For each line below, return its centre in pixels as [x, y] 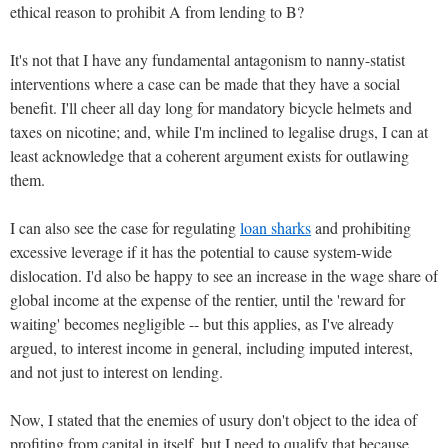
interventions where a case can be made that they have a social [205, 83]
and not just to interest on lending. [116, 371]
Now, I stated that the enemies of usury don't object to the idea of [213, 419]
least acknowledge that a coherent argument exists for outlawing [209, 155]
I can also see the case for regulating [125, 227]
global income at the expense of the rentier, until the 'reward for [207, 299]
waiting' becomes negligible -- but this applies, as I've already [202, 323]
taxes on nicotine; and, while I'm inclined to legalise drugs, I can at [219, 131]
